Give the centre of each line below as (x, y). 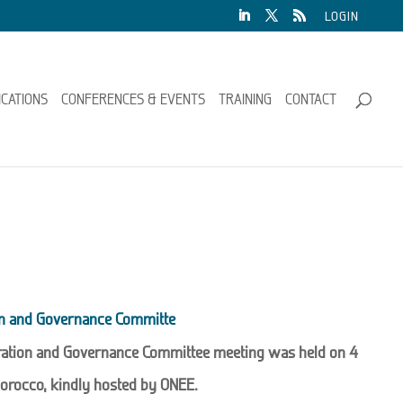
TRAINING (246, 99)
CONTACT (311, 99)
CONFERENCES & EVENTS (134, 99)
